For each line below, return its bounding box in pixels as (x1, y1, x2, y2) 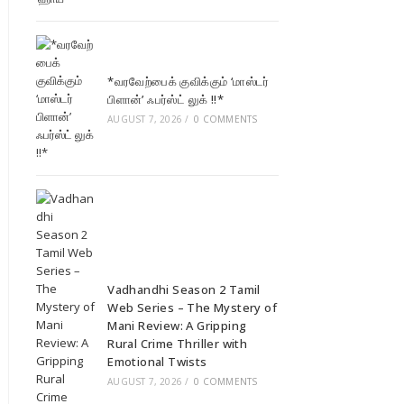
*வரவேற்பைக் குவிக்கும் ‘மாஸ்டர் (107, 73, 270, 90)
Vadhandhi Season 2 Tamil (107, 281, 261, 298)
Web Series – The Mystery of (107, 299, 277, 317)
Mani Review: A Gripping (107, 317, 247, 335)
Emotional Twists (107, 353, 207, 371)
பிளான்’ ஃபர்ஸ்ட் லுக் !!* (107, 91, 224, 108)
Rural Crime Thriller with (107, 335, 248, 353)
